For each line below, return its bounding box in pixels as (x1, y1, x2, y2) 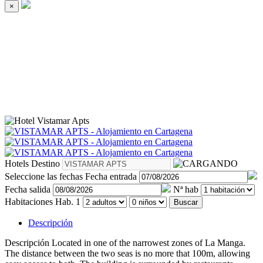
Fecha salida (5, 184, 50, 194)
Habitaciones (5, 196, 53, 207)
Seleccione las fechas (5, 171, 83, 181)
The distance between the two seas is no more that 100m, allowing (5, 248, 250, 258)
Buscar (174, 197, 198, 207)
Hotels (5, 158, 29, 168)
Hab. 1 (55, 196, 80, 207)
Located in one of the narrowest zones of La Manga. (52, 237, 245, 248)
